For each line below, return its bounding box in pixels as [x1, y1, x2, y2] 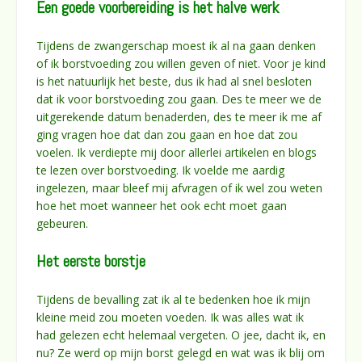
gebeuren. [36, 215, 88, 231]
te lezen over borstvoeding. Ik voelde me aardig [36, 162, 284, 178]
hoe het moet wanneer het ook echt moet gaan [36, 197, 287, 213]
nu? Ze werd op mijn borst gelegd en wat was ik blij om [36, 344, 325, 360]
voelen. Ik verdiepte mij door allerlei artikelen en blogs [36, 144, 317, 160]
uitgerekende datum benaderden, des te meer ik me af [36, 108, 322, 124]
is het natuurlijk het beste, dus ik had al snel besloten [36, 73, 312, 89]
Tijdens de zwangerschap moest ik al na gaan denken [36, 37, 316, 53]
